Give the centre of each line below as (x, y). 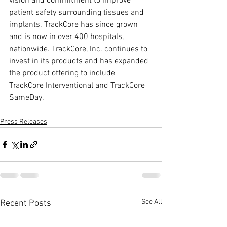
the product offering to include (63, 73)
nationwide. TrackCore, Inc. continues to (79, 49)
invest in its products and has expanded (80, 61)
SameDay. (27, 98)
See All (152, 202)
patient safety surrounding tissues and (78, 13)
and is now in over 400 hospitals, (67, 37)
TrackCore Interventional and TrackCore (78, 86)
